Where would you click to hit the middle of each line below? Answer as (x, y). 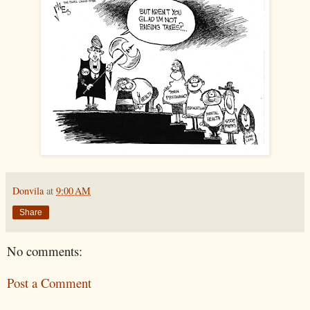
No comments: (45, 250)
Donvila (28, 190)
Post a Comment (49, 283)
